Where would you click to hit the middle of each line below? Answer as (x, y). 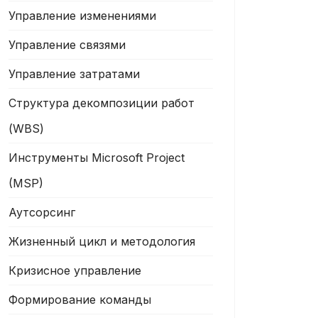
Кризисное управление (75, 270)
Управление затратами (74, 74)
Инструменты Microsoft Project (97, 158)
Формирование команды (80, 300)
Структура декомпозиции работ (102, 103)
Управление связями (67, 45)
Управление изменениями (82, 16)
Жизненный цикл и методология (102, 241)
